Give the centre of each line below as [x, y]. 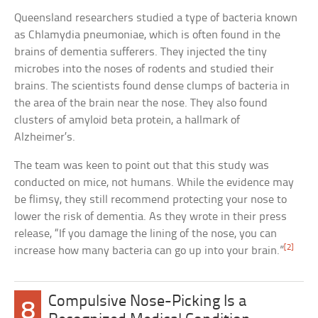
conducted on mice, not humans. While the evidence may [154, 182]
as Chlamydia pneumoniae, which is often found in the [148, 35]
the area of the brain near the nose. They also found [141, 103]
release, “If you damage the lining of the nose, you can [146, 234]
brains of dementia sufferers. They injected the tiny [141, 52]
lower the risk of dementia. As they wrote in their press [151, 216]
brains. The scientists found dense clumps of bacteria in [152, 86]
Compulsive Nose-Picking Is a [147, 302]
